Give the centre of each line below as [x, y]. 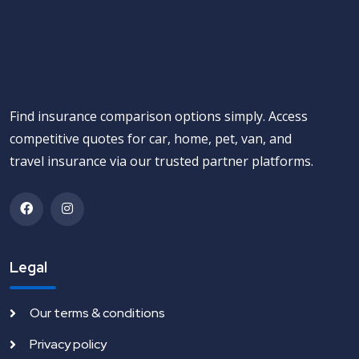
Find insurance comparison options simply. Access [159, 116]
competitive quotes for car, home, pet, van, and [151, 138]
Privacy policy [68, 344]
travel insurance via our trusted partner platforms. [161, 161]
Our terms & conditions [97, 313]
